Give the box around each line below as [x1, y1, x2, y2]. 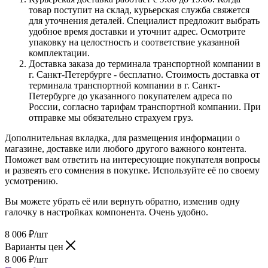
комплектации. [29, 47, 90, 58]
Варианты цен [5, 241, 66, 252]
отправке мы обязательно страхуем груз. [29, 112, 193, 123]
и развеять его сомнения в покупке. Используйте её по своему [5, 165, 260, 175]
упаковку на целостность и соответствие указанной [29, 36, 240, 47]
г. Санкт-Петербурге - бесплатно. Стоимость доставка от [29, 69, 260, 80]
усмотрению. [5, 175, 58, 186]
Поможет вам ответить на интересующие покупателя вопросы [5, 154, 260, 165]
